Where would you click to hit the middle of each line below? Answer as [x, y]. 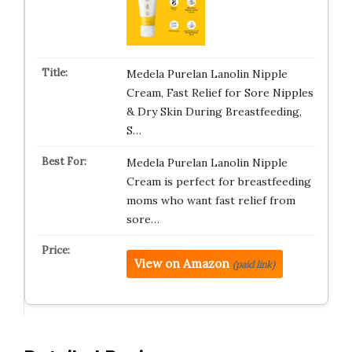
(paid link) [253, 264]
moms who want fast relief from [211, 200]
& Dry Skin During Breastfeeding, [214, 112]
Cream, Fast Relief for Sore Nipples [220, 93]
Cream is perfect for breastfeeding [218, 181]
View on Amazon [181, 264]
